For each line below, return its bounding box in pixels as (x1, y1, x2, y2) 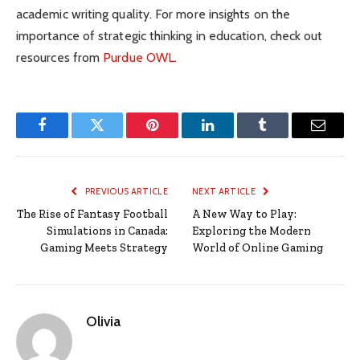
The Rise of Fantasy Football (17, 207, 168, 221)
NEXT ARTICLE (192, 185, 258, 197)
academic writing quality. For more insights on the (16, 6, 290, 22)
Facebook (40, 129, 97, 145)
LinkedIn (206, 129, 260, 145)
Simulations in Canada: (47, 223, 168, 238)
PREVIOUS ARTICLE (83, 185, 168, 197)
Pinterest (151, 129, 202, 145)
